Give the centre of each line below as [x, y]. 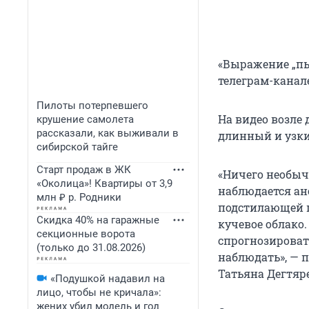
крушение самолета [85, 119]
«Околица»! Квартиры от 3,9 [104, 183]
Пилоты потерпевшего [92, 106]
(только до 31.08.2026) [91, 248]
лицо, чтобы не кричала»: [99, 292]
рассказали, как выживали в [108, 133]
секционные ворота [86, 234]
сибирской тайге [77, 147]
